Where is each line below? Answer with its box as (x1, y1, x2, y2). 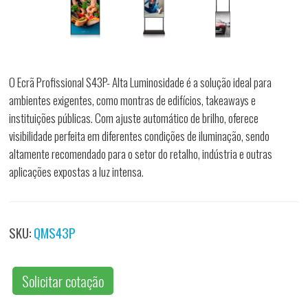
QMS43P (34, 223, 76, 243)
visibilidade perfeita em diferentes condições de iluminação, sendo (9, 127, 270, 145)
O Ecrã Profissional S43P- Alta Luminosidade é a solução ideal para (9, 74, 272, 91)
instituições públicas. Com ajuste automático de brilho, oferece (9, 109, 259, 127)
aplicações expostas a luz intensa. (9, 163, 144, 181)
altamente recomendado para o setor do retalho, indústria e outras (9, 145, 273, 163)
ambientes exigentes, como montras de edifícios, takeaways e (9, 91, 256, 109)
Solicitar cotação (22, 270, 104, 292)
